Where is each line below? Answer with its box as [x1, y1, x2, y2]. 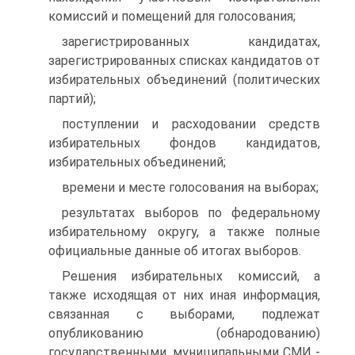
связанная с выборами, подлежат [48, 307, 320, 322]
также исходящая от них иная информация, [48, 288, 320, 303]
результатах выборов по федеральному [62, 205, 320, 220]
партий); [48, 91, 96, 106]
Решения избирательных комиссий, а [62, 269, 320, 284]
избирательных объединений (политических [48, 72, 320, 87]
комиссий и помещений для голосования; [48, 9, 296, 24]
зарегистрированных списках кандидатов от [48, 53, 320, 68]
